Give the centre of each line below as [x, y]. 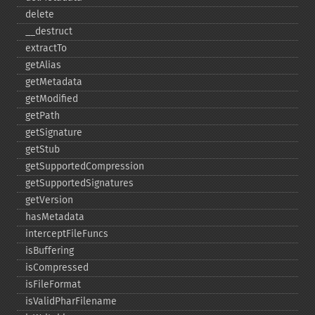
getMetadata [54, 82]
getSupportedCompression [85, 166]
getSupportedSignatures [79, 183]
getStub [43, 149]
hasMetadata [55, 217]
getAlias [43, 65]
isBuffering [50, 251]
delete [40, 14]
